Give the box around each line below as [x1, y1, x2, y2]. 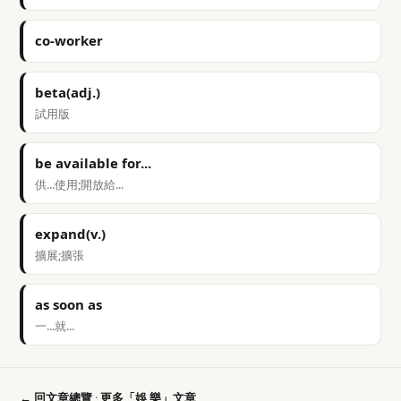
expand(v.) [35, 225, 106, 243]
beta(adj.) [35, 83, 100, 101]
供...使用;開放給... [35, 176, 124, 192]
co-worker [35, 31, 103, 49]
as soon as [35, 295, 102, 313]
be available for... [35, 154, 151, 172]
